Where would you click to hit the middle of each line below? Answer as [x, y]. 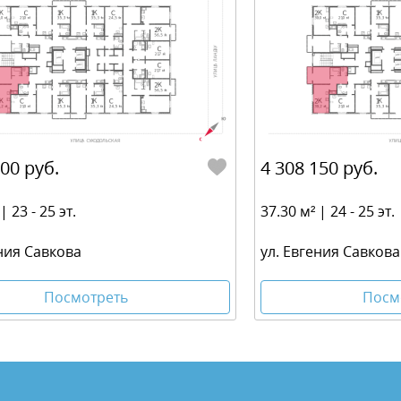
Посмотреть [86, 297]
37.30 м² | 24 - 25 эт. [328, 212]
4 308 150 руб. [319, 168]
